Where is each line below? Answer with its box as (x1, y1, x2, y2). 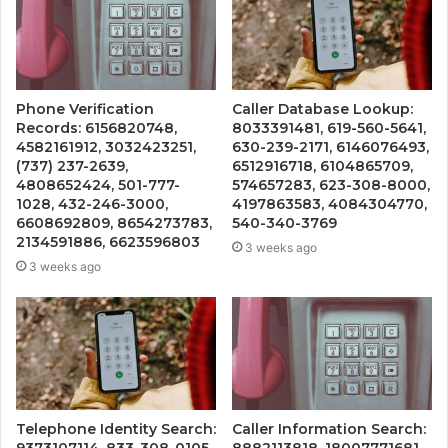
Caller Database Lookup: (232, 100, 413, 119)
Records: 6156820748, (16, 119, 177, 138)
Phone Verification (16, 100, 154, 119)
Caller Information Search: (232, 419, 426, 438)
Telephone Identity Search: (16, 419, 216, 438)
